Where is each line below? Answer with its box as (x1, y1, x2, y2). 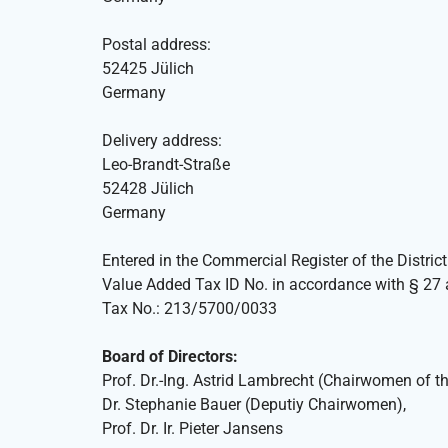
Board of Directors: (102, 347, 238, 367)
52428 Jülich (102, 179, 194, 199)
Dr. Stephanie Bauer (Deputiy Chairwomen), (102, 395, 406, 415)
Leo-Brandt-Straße (102, 155, 230, 175)
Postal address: (102, 35, 211, 55)
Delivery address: (102, 131, 222, 151)
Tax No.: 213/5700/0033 (102, 299, 277, 319)
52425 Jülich (102, 59, 194, 79)
